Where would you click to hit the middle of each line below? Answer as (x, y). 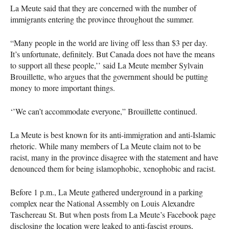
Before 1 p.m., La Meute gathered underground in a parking (107, 192)
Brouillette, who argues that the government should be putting (109, 76)
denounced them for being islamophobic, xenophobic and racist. (113, 168)
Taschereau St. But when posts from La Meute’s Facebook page (113, 214)
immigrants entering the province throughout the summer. (102, 19)
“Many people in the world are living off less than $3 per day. (109, 42)
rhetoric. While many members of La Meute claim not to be (106, 146)
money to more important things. (63, 87)
